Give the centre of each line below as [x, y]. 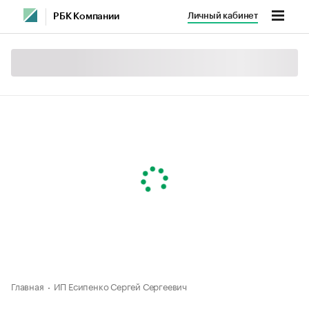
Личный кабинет [222, 16]
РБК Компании [86, 17]
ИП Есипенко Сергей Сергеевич [120, 286]
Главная [28, 286]
